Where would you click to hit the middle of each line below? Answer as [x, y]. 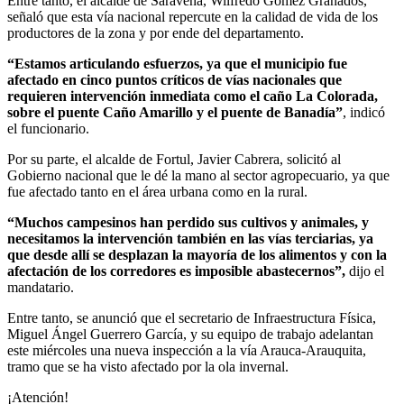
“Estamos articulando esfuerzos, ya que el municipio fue [177, 63]
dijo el [365, 271]
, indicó [364, 112]
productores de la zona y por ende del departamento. [156, 32]
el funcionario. [48, 128]
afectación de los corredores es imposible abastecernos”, [176, 271]
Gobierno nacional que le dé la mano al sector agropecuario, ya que [198, 175]
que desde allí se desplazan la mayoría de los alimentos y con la [197, 254]
